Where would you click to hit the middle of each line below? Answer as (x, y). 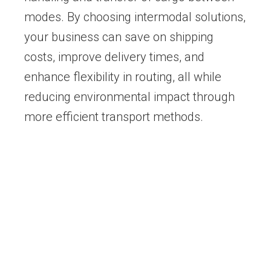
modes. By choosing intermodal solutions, (135, 17)
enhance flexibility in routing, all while (123, 77)
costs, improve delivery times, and (114, 57)
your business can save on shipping (119, 37)
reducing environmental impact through (129, 97)
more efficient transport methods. (114, 117)
